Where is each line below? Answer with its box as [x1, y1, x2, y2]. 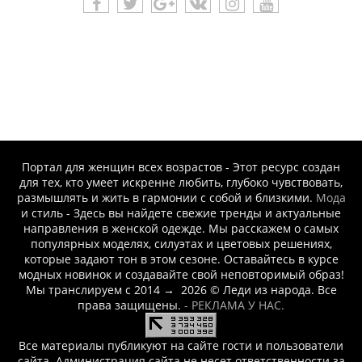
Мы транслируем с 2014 [25, 281, 160, 297]
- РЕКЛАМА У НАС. [184, 297, 284, 313]
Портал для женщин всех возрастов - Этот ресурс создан [22, 158, 340, 175]
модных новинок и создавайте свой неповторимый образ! [18, 266, 344, 282]
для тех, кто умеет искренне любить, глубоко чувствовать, [19, 174, 343, 190]
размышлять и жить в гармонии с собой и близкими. [16, 189, 316, 205]
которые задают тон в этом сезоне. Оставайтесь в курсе [23, 250, 339, 267]
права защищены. [78, 297, 184, 313]
